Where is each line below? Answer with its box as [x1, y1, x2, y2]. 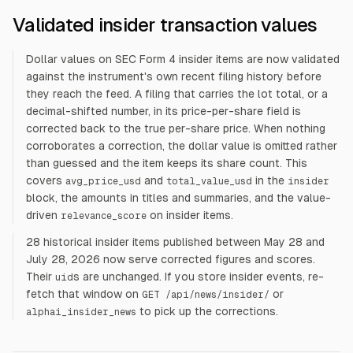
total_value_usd [166, 176, 252, 187]
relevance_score [61, 210, 147, 221]
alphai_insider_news [26, 307, 136, 318]
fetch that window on [26, 288, 139, 300]
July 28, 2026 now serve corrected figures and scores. [26, 253, 315, 266]
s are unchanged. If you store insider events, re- [73, 270, 324, 283]
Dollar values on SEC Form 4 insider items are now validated [26, 53, 340, 65]
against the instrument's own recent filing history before [26, 70, 321, 83]
